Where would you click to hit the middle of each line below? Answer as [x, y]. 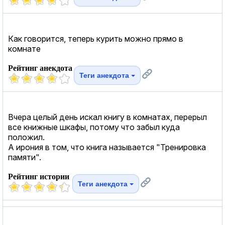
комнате [24, 48]
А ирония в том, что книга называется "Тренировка [107, 147]
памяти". [25, 157]
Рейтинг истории [39, 176]
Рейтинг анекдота [40, 68]
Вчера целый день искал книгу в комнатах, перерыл [107, 117]
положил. [26, 137]
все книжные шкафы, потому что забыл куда [94, 127]
